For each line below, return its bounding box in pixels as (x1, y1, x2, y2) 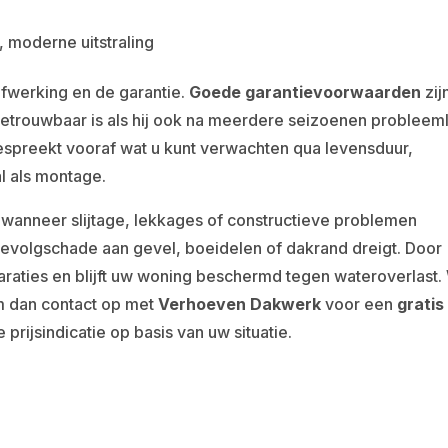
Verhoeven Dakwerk (158, 294, 322, 314)
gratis (397, 294, 445, 314)
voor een (321, 294, 398, 314)
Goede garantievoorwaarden (189, 82, 422, 102)
